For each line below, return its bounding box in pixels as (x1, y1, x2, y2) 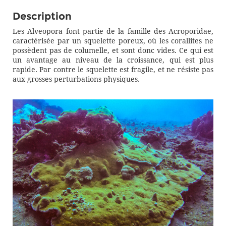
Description (13, 10, 72, 22)
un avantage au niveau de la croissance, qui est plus (13, 55, 213, 65)
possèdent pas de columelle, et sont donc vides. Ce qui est (13, 46, 213, 55)
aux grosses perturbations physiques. (13, 75, 140, 84)
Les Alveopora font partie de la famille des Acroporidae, (13, 27, 213, 36)
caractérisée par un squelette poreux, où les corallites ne (13, 36, 213, 45)
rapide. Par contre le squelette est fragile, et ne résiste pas (13, 65, 213, 74)
